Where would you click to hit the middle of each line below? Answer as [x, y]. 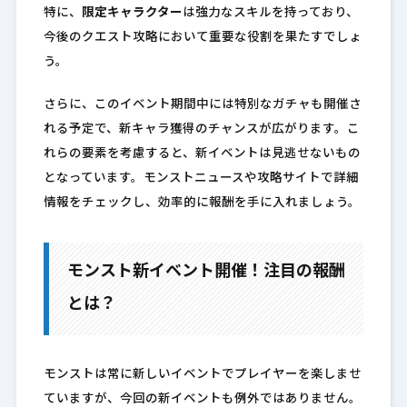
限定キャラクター [132, 14]
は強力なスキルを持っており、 [270, 14]
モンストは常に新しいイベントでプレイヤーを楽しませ [202, 375]
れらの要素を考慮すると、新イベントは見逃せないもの [202, 154]
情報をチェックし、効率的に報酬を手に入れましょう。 [202, 203]
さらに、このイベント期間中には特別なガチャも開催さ [202, 105]
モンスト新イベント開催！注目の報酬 [206, 273]
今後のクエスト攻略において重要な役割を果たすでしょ [202, 38]
